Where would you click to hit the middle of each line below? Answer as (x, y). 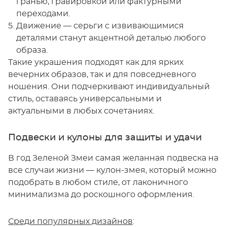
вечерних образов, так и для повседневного (102, 75)
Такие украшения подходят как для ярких (96, 63)
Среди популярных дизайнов (70, 222)
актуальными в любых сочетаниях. (81, 111)
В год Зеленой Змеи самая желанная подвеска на (113, 158)
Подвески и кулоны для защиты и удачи (105, 138)
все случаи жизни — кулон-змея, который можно (112, 171)
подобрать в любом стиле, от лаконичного (98, 183)
